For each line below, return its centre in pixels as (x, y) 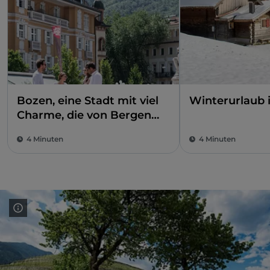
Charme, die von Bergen (84, 115)
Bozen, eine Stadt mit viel (88, 101)
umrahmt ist (52, 130)
